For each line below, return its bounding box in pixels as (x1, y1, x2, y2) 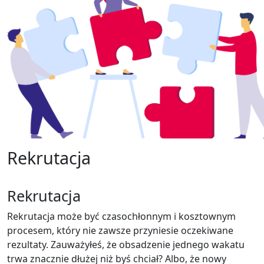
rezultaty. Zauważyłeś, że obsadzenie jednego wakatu (7, 237, 245, 251)
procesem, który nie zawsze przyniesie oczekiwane (7, 223, 233, 237)
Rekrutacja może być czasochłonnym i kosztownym (7, 209, 236, 223)
